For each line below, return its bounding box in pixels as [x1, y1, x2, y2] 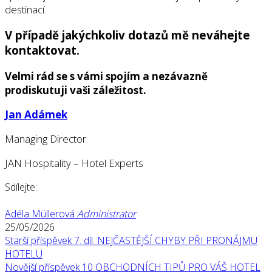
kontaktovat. [5, 42, 80, 58]
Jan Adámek [5, 107, 67, 122]
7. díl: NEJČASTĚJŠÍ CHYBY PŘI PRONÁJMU [74, 234, 257, 248]
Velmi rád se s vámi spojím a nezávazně [5, 69, 208, 84]
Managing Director [5, 132, 86, 146]
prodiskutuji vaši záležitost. [5, 83, 146, 98]
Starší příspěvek [5, 234, 74, 248]
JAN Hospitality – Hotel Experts [5, 156, 143, 171]
